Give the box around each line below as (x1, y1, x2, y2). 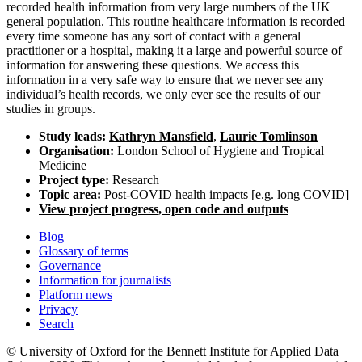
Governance (39, 259, 101, 273)
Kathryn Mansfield (109, 129, 213, 144)
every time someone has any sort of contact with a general (6, 29, 301, 44)
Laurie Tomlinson (220, 129, 318, 144)
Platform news (39, 288, 112, 302)
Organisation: (39, 144, 114, 158)
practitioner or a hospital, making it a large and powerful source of (6, 44, 342, 58)
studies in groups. (6, 102, 95, 116)
